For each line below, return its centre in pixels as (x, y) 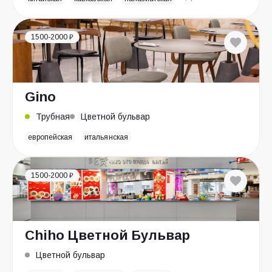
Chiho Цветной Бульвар (107, 235)
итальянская (106, 137)
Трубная (53, 117)
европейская (50, 137)
